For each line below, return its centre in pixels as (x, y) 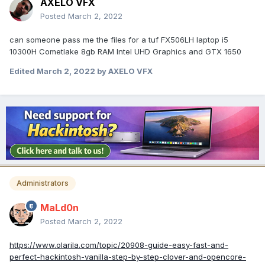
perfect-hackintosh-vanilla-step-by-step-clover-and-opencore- (128, 257)
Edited (23, 71)
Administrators (43, 183)
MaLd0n (59, 208)
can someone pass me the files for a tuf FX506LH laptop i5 (119, 40)
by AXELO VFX (124, 71)
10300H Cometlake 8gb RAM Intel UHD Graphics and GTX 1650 (125, 52)
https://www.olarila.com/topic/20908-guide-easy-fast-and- (119, 245)
